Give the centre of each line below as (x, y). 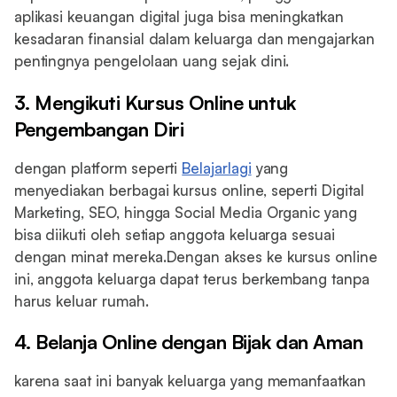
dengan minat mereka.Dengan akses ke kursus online (195, 256)
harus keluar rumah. (81, 300)
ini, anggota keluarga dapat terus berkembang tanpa (191, 278)
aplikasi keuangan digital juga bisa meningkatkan (179, 17)
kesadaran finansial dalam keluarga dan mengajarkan (194, 39)
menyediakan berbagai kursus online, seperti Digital (189, 190)
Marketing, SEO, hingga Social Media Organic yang (185, 212)
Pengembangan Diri (99, 128)
